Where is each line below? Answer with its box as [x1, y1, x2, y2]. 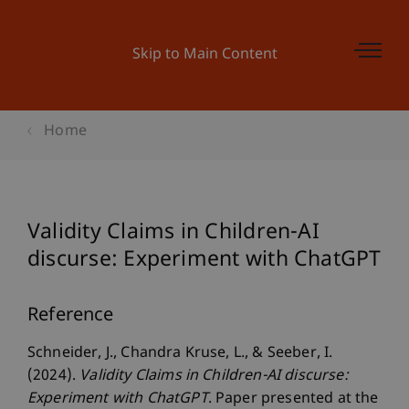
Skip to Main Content [131, 46, 278, 65]
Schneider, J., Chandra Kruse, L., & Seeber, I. [27, 344, 333, 363]
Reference [27, 304, 114, 328]
